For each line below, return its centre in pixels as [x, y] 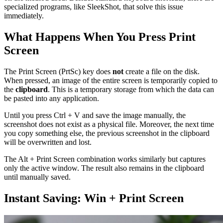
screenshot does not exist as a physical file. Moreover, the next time [109, 124]
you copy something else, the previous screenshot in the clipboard [107, 133]
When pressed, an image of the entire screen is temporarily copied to [111, 81]
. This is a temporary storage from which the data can [131, 90]
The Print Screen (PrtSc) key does [58, 72]
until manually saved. [37, 177]
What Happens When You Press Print [100, 37]
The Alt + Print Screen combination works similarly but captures [105, 159]
